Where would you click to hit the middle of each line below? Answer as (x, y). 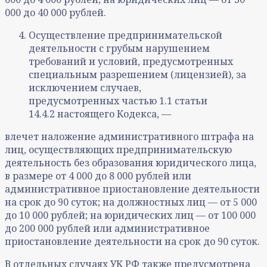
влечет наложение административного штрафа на (129, 137)
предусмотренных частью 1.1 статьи (118, 101)
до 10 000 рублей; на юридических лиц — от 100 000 (130, 215)
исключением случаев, (85, 88)
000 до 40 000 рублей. (55, 13)
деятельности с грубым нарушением (119, 49)
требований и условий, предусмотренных (131, 62)
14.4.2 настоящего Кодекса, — (100, 114)
